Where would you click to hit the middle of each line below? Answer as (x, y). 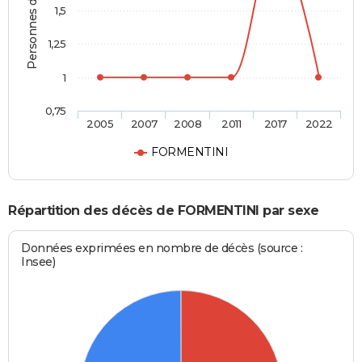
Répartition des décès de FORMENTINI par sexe (163, 211)
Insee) (38, 261)
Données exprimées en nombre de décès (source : (162, 248)
